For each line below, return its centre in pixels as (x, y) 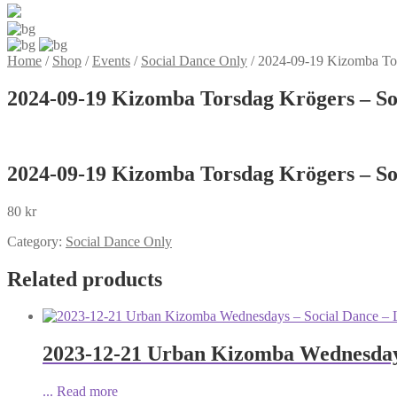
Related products (85, 279)
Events (111, 61)
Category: (36, 241)
